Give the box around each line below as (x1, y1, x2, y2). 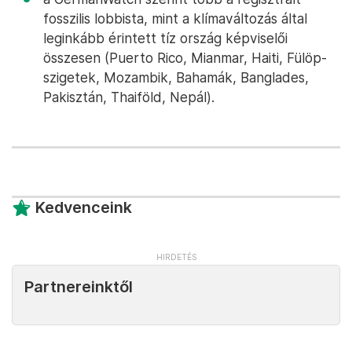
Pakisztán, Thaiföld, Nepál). (43, 89, 214, 105)
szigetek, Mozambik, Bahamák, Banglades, (43, 69, 309, 86)
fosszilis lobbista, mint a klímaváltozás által (43, 10, 307, 27)
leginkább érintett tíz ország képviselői (43, 30, 288, 46)
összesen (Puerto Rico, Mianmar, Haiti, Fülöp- (43, 49, 327, 66)
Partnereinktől (24, 277, 133, 296)
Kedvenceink (35, 198, 132, 217)
